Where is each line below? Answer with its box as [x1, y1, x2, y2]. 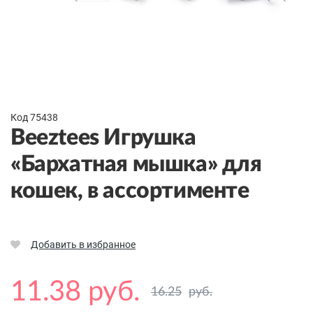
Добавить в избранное [31, 239, 136, 251]
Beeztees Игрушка [10, 126, 196, 150]
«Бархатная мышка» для [10, 153, 262, 176]
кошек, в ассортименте [10, 180, 249, 203]
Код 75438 [10, 112, 58, 124]
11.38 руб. [10, 278, 140, 307]
